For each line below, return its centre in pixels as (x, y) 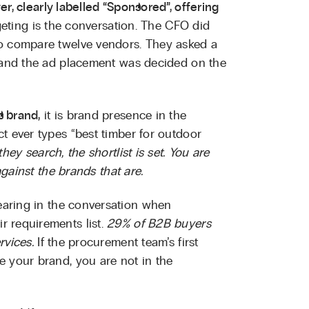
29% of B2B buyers (159, 224)
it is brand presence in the (113, 116)
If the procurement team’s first (116, 242)
